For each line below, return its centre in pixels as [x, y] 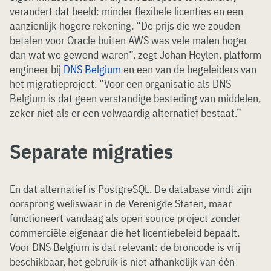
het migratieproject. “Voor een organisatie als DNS [120, 84]
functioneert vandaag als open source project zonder [125, 218]
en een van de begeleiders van [189, 69]
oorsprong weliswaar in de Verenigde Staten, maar [121, 204]
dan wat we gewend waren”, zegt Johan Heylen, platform [135, 55]
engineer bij [37, 69]
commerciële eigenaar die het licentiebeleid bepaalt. [125, 233]
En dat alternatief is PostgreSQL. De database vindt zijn [131, 189]
